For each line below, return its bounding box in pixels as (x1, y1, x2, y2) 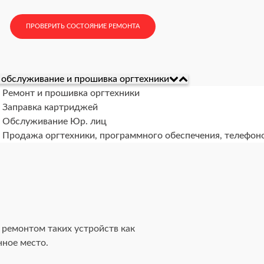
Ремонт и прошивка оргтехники (2, 88, 140, 98)
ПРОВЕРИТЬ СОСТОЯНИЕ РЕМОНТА (26, 23, 140, 29)
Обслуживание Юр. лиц (2, 117, 107, 126)
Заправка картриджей (2, 103, 98, 112)
